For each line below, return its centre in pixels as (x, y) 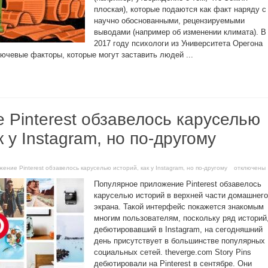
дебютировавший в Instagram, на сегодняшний (178, 229)
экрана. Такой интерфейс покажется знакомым (179, 207)
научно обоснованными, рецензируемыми (169, 21)
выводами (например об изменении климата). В (180, 32)
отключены (249, 168)
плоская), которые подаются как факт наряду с (180, 9)
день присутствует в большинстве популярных (179, 241)
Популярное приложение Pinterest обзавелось (178, 184)
